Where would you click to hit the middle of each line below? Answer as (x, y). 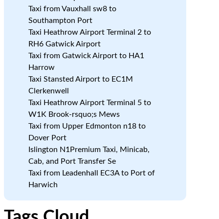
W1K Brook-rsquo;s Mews (74, 114)
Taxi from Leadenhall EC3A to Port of (91, 173)
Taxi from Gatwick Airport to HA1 (86, 56)
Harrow (41, 67)
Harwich (43, 185)
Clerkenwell (48, 91)
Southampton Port (60, 21)
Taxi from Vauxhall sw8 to (72, 9)
